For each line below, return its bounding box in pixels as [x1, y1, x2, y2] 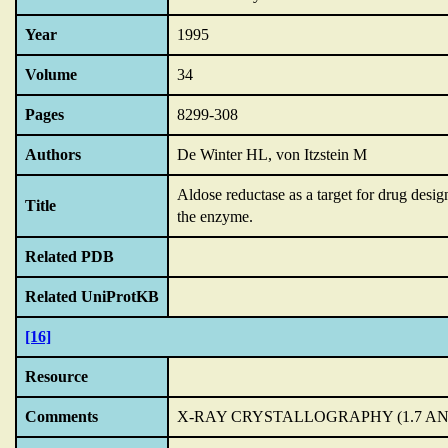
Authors [25, 146, 81, 163]
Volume [25, 66, 77, 83]
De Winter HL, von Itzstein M [177, 146, 367, 163]
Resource [25, 368, 88, 385]
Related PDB [25, 248, 114, 265]
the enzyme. [177, 208, 253, 225]
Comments [25, 408, 98, 425]
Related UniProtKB [25, 288, 159, 305]
